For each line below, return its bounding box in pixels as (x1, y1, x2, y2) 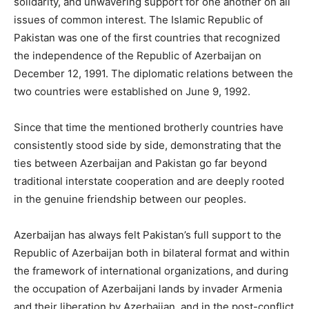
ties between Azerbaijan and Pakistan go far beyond (14, 157, 267, 170)
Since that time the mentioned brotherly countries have (14, 121, 283, 134)
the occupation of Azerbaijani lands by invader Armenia (14, 282, 282, 295)
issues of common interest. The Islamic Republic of (14, 13, 263, 26)
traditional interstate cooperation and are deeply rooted (14, 175, 284, 188)
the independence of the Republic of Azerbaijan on (14, 49, 261, 62)
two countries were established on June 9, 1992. (14, 85, 250, 98)
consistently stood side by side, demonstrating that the (14, 139, 281, 152)
